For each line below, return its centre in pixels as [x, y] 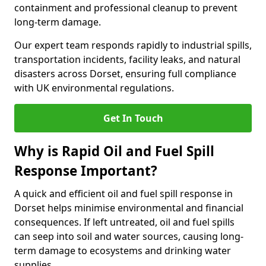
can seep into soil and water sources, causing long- [129, 236]
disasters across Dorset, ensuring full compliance [125, 74]
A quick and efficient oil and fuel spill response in [123, 194]
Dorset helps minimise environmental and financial [129, 208]
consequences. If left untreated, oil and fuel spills [124, 222]
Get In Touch [133, 118]
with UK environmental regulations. [94, 88]
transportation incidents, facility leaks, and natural [127, 59]
